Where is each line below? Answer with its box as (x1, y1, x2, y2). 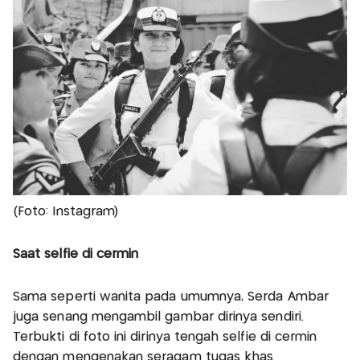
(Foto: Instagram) (13, 206, 119, 219)
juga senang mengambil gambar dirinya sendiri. (13, 311, 304, 324)
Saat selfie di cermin (13, 248, 139, 261)
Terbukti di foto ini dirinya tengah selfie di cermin (13, 331, 317, 344)
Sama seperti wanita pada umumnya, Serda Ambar (13, 291, 329, 304)
